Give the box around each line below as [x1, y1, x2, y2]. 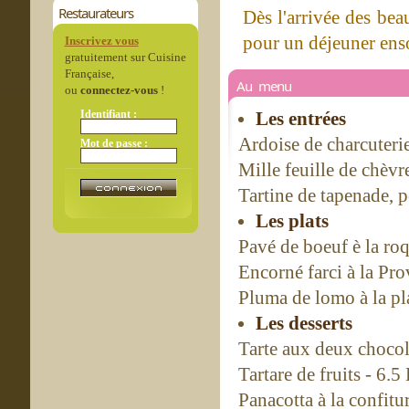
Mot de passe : [79, 136, 148, 150]
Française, [64, 67, 114, 80]
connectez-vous [79, 83, 158, 97]
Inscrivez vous [64, 34, 139, 47]
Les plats [256, 210, 329, 232]
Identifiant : [79, 108, 137, 121]
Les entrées [256, 108, 346, 130]
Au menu [236, 77, 291, 95]
